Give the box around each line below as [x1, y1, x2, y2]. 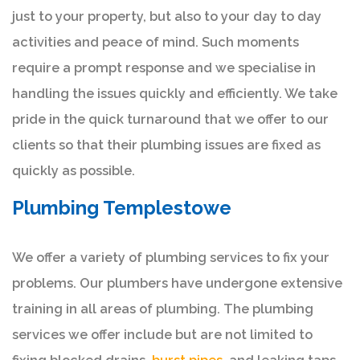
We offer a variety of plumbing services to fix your [12, 249, 329, 265]
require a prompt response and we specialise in [12, 59, 316, 76]
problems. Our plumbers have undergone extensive [12, 275, 342, 291]
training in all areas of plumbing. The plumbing [12, 301, 313, 317]
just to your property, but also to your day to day [12, 8, 321, 24]
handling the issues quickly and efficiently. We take [12, 85, 337, 101]
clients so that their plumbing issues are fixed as [12, 137, 321, 153]
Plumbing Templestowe [12, 195, 231, 219]
